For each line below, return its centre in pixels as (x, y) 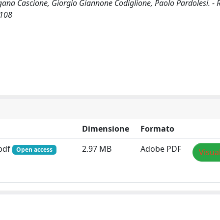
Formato (157, 128)
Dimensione (106, 128)
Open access (34, 149)
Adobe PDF (161, 149)
